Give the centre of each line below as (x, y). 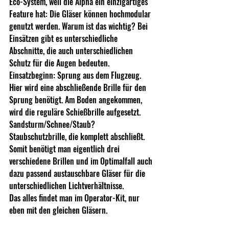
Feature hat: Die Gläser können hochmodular (81, 14)
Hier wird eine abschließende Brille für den (79, 87)
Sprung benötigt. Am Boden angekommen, (77, 99)
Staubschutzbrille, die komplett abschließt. (78, 136)
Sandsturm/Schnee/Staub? (53, 124)
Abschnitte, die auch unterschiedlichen (72, 50)
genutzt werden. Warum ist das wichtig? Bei (79, 26)
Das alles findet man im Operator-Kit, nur (75, 198)
